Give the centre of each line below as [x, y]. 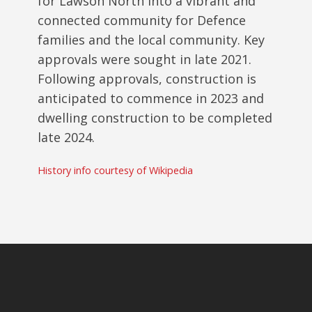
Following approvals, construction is [147, 78]
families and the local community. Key [151, 39]
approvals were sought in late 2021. [145, 59]
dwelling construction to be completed [155, 117]
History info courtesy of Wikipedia [115, 170]
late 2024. [66, 137]
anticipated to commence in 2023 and [151, 98]
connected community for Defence [142, 20]
